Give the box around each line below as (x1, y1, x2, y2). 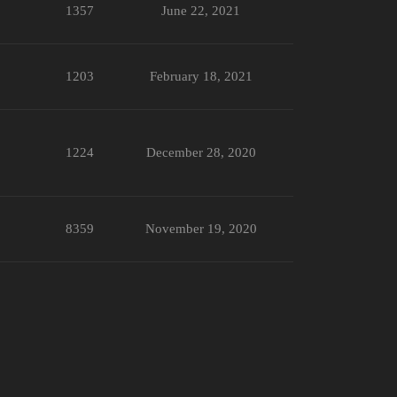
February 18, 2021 (149, 68, 253, 83)
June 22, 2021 (161, 3, 240, 18)
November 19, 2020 (144, 221, 257, 236)
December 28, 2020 (145, 144, 256, 160)
